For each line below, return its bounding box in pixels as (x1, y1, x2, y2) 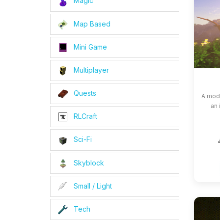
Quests (72, 89, 96, 98)
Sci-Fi (72, 135, 92, 144)
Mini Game (72, 42, 107, 51)
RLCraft (72, 112, 97, 121)
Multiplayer (72, 65, 109, 74)
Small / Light (72, 181, 112, 190)
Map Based (72, 19, 110, 28)
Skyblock (72, 158, 104, 167)
